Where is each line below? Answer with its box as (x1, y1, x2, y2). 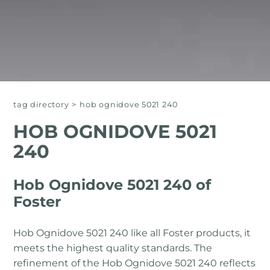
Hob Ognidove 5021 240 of (13, 176, 212, 194)
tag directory (13, 100, 69, 110)
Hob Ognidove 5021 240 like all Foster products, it (13, 227, 251, 239)
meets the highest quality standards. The (13, 242, 213, 254)
